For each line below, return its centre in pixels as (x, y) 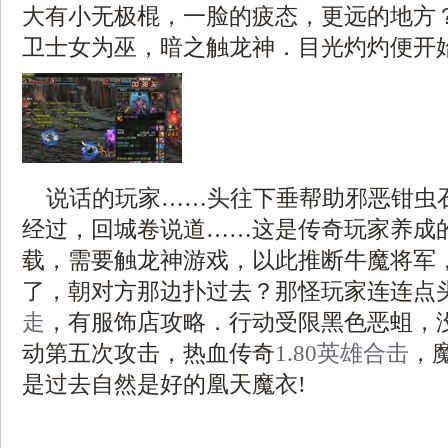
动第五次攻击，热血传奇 (148, 353)
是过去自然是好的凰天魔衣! (164, 384)
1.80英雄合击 (342, 353)
